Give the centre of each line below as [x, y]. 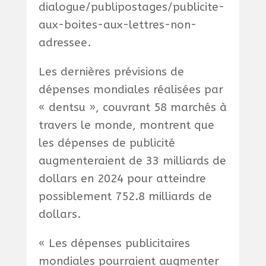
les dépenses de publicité [107, 143]
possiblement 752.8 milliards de [125, 197]
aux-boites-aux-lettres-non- [117, 25]
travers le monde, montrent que [126, 126]
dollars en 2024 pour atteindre [122, 179]
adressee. [64, 43]
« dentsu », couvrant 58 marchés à [132, 108]
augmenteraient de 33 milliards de [132, 161]
